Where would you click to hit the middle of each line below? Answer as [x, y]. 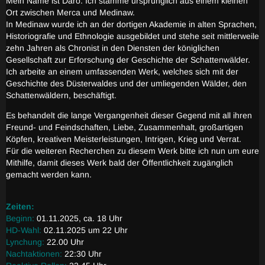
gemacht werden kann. [49, 174]
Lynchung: [25, 242]
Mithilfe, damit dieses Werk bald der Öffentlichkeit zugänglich [119, 163]
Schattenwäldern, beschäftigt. [61, 95]
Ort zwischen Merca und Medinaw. [70, 12]
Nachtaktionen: [34, 254]
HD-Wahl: [24, 230]
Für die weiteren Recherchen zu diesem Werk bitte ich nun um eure [132, 151]
